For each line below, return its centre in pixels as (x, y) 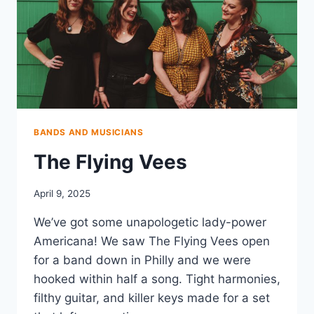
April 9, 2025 (62, 193)
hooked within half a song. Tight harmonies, (157, 279)
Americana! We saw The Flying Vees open (152, 241)
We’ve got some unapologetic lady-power (150, 222)
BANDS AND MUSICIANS (89, 132)
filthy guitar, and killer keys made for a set (152, 298)
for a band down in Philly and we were (142, 260)
